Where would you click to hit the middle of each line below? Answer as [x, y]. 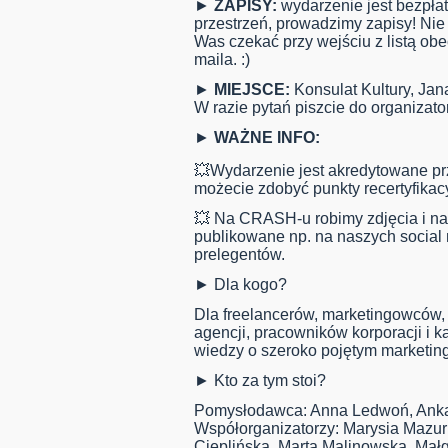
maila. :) [222, 60]
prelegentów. [239, 255]
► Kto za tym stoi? [260, 381]
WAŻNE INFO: [265, 138]
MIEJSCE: [254, 90]
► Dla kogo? [240, 285]
